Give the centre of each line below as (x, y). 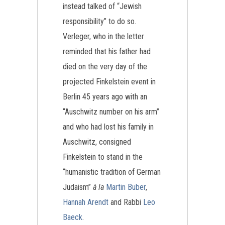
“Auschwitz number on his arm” (111, 112)
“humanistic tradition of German (112, 172)
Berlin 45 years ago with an (105, 97)
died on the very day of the (105, 67)
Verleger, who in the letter (103, 36)
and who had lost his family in (108, 127)
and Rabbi (126, 202)
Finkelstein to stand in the (103, 157)
